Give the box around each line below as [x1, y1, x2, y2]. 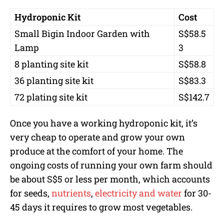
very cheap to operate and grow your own [10, 131, 185, 143]
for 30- [182, 187, 211, 199]
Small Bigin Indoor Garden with [14, 27, 150, 40]
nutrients [51, 187, 91, 199]
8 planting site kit [14, 58, 88, 70]
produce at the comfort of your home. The [10, 145, 183, 157]
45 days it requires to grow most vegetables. [10, 201, 192, 213]
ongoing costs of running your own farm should [10, 159, 212, 171]
